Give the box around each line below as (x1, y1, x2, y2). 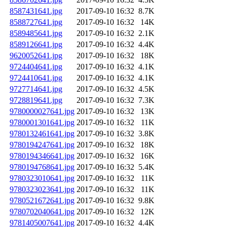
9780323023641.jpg (10, 185, 74, 194)
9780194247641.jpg (10, 140, 74, 149)
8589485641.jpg (10, 29, 62, 38)
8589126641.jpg (10, 40, 62, 49)
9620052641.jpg (10, 51, 62, 60)
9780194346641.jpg (10, 152, 74, 161)
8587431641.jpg (10, 7, 62, 16)
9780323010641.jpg (10, 174, 74, 183)
